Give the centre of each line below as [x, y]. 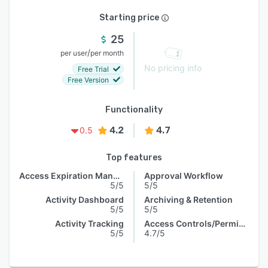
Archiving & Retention [188, 200]
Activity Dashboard [85, 200]
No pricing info [173, 68]
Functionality [134, 110]
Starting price [129, 18]
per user [74, 53]
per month [107, 53]
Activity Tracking [89, 223]
